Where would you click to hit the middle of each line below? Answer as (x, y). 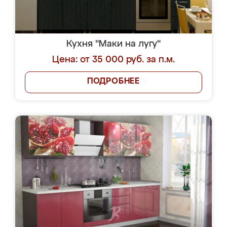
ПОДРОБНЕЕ (113, 82)
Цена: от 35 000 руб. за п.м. (113, 60)
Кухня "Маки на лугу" (113, 44)
